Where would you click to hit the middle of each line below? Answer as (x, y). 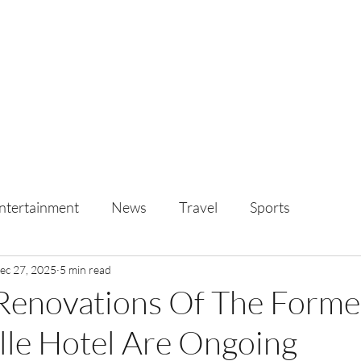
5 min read (85, 269)
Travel (198, 207)
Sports (270, 207)
